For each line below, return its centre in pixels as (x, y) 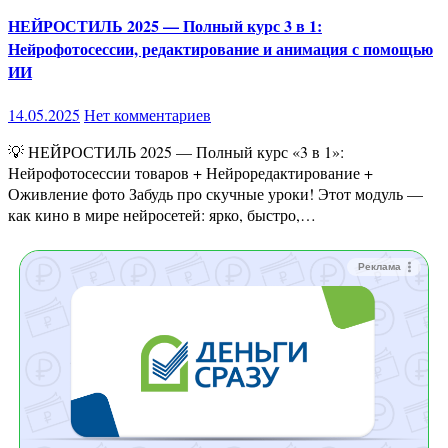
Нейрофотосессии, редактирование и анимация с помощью (220, 48)
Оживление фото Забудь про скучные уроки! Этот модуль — (215, 194)
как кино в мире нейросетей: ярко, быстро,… (162, 215)
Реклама (379, 267)
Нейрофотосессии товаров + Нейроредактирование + (190, 173)
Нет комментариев (147, 115)
